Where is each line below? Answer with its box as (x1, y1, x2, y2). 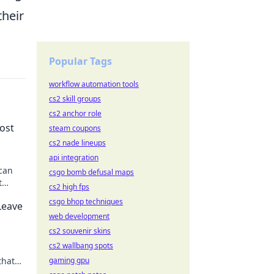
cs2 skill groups (49, 94, 101, 104)
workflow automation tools (49, 79, 139, 89)
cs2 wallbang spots (49, 240, 113, 251)
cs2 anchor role (49, 108, 102, 119)
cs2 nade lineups (49, 138, 106, 148)
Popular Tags (49, 54, 112, 68)
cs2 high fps (49, 182, 89, 192)
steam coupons (49, 123, 101, 133)
